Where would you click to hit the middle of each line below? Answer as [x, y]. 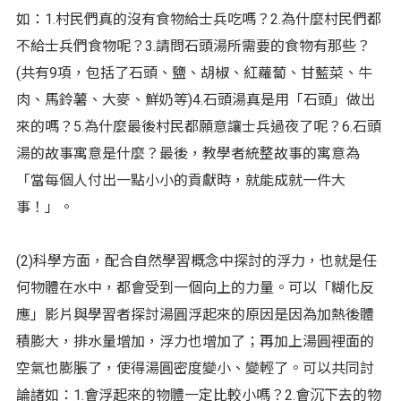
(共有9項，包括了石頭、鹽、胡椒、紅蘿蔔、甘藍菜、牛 [194, 73]
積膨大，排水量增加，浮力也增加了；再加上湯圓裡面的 [195, 341]
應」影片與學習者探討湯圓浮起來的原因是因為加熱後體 [195, 314]
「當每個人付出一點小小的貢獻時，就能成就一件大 [180, 180]
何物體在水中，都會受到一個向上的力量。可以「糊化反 [195, 287]
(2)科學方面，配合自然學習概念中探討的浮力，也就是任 [196, 260]
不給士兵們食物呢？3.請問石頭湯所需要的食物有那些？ [193, 46]
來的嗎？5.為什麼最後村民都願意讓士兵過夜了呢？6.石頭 [198, 126]
